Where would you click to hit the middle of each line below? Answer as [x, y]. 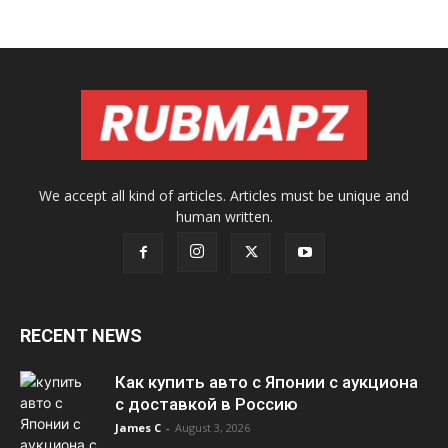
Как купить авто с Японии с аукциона [266, 382]
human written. [224, 217]
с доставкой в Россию [206, 404]
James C [138, 428]
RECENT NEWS [81, 336]
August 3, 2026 [212, 428]
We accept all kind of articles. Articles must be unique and [224, 196]
